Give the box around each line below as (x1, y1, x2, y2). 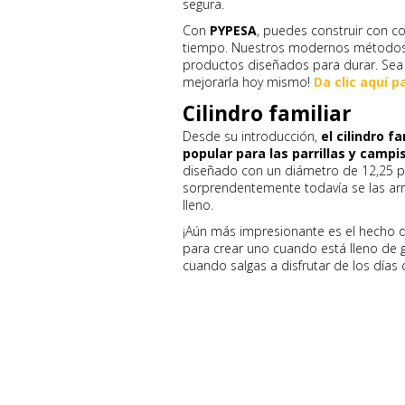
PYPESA (210, 22, 257, 39)
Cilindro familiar (183, 99, 352, 127)
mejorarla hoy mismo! (183, 73, 314, 90)
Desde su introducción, (183, 127, 321, 145)
